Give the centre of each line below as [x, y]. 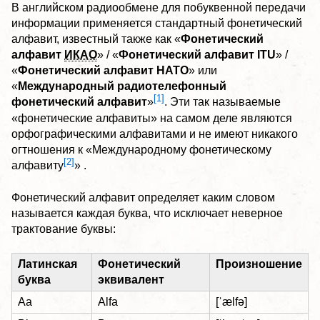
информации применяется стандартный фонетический [157, 24]
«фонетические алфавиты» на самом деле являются [152, 118]
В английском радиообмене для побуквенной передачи [159, 8]
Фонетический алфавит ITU [197, 55]
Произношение [259, 264]
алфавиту [37, 166]
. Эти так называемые [222, 102]
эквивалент [131, 279]
